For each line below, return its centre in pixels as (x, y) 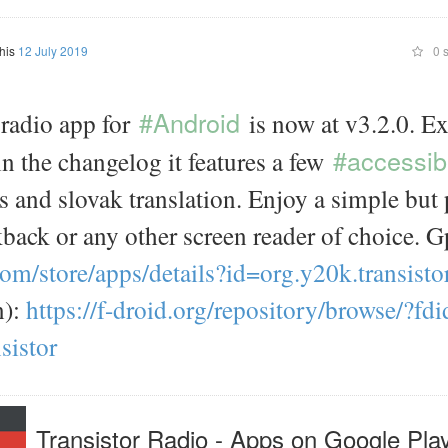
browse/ (364, 309)
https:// (61, 309)
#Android (189, 122)
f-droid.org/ (155, 309)
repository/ (269, 309)
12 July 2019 (52, 50)
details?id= (204, 272)
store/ (67, 272)
